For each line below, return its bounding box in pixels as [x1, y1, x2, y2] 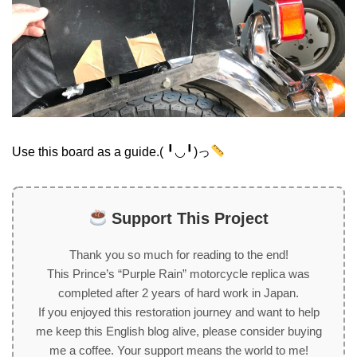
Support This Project [106, 209, 269, 227]
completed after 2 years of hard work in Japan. [58, 285, 299, 300]
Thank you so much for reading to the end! [69, 247, 288, 261]
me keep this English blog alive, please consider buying [35, 324, 322, 338]
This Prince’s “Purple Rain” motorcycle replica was [47, 266, 310, 280]
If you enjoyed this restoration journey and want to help [37, 304, 320, 319]
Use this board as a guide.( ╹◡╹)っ [12, 144, 210, 159]
